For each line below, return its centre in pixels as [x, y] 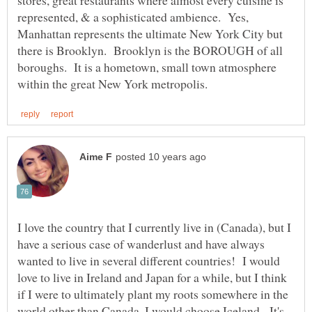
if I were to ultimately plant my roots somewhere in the [153, 294]
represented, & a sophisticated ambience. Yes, [133, 16]
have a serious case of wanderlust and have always [141, 243]
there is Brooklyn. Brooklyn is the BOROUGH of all [150, 50]
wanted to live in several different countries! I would [149, 260]
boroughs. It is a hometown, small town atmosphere [147, 67]
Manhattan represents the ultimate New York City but [150, 33]
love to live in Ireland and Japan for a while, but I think [152, 277]
